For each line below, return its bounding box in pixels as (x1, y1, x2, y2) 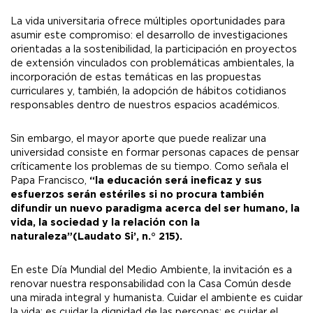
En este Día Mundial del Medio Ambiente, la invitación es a (10, 265, 292, 276)
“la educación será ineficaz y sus (89, 175, 262, 187)
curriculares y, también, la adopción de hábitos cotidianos (10, 86, 286, 97)
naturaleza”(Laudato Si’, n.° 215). (10, 231, 182, 242)
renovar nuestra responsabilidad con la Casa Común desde (10, 279, 291, 290)
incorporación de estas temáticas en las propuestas (10, 72, 261, 83)
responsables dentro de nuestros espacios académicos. (10, 100, 279, 111)
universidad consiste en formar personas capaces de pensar (10, 147, 299, 159)
